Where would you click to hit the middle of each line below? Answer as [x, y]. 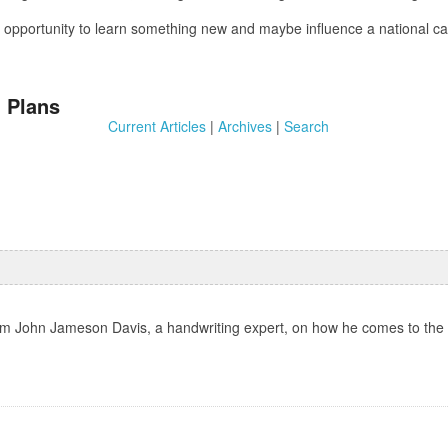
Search [306, 125]
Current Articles [156, 125]
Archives [244, 125]
